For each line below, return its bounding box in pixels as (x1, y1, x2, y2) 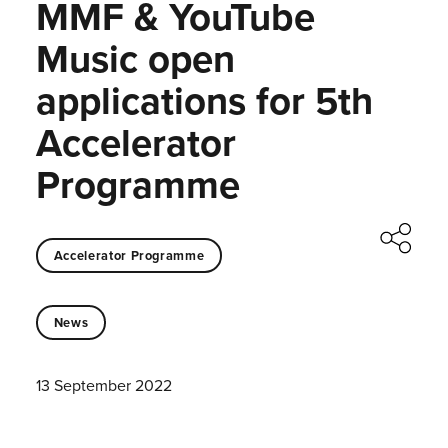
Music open (35, 31, 235, 86)
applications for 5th (35, 73, 373, 128)
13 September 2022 (35, 374, 172, 397)
